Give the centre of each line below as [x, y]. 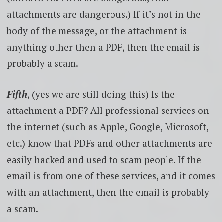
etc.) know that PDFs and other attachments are [109, 143]
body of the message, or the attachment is [97, 31]
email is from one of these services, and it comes [111, 175]
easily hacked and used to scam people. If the [104, 159]
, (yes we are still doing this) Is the [101, 94]
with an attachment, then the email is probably [108, 192]
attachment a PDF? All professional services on [108, 110]
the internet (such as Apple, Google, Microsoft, [107, 126]
